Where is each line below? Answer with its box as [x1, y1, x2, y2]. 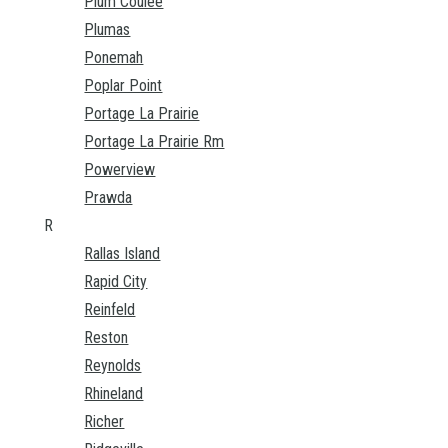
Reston [84, 328, 129, 348]
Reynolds [84, 356, 142, 376]
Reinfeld [84, 300, 136, 320]
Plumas [84, 20, 131, 40]
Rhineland [84, 384, 144, 404]
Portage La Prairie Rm [84, 132, 225, 152]
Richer [84, 412, 125, 432]
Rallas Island [84, 244, 161, 264]
